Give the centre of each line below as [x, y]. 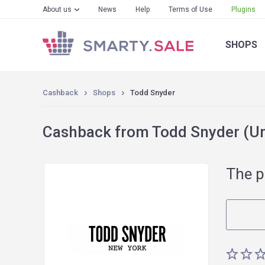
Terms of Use [190, 9]
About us [57, 9]
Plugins [243, 9]
